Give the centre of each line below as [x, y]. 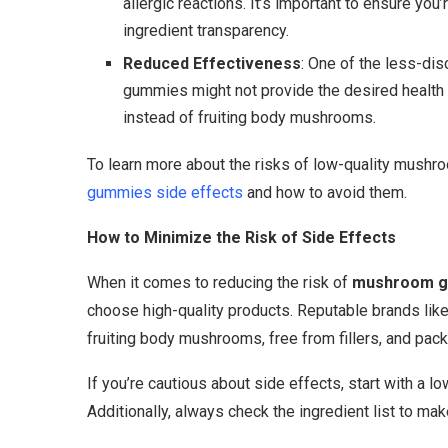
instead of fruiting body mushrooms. [249, 117]
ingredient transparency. [206, 30]
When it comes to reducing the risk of [219, 282]
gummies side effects [165, 192]
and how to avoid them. [325, 192]
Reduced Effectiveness [212, 63]
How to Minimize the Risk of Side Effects [241, 237]
